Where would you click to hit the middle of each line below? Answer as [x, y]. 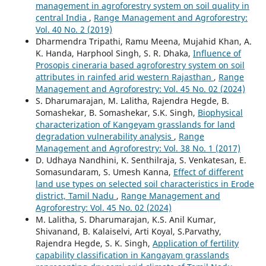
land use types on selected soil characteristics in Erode [145, 183]
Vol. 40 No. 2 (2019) [74, 29]
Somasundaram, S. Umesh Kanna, [104, 172]
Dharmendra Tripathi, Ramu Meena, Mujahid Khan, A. [143, 41]
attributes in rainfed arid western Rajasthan [124, 77]
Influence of [217, 53]
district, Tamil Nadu [76, 195]
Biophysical [220, 112]
